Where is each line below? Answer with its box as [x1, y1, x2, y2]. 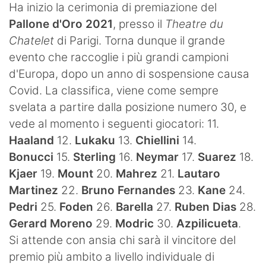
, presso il [113, 17, 165, 31]
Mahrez [116, 167, 160, 181]
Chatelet [9, 34, 54, 48]
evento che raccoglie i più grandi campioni [9, 50, 229, 65]
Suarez [198, 150, 239, 164]
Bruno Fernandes [81, 183, 178, 198]
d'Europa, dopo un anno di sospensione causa [9, 67, 249, 81]
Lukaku [75, 134, 118, 148]
